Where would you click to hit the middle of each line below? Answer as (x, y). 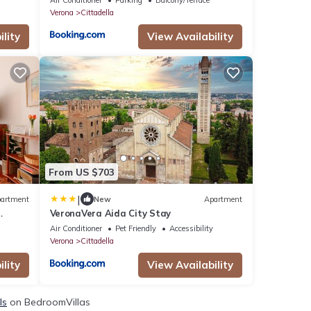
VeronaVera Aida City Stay (110, 213)
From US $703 (81, 172)
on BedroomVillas (49, 302)
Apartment (223, 199)
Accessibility (191, 229)
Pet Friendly (135, 229)
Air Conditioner (76, 229)
